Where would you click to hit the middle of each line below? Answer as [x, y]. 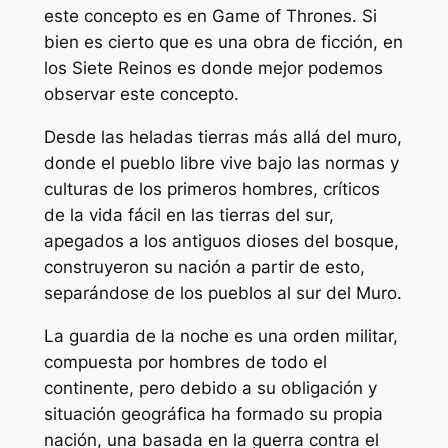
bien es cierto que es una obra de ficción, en [223, 42]
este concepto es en [127, 16]
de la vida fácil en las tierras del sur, [188, 215]
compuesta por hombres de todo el [185, 361]
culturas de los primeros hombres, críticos [211, 189]
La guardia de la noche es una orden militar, [220, 335]
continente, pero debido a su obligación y [210, 387]
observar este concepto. [141, 94]
